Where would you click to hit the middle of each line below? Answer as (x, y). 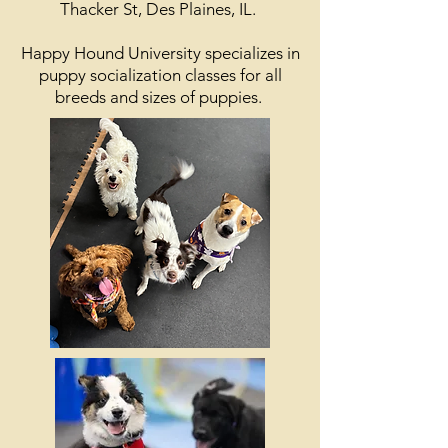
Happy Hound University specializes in (160, 53)
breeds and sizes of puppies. (160, 97)
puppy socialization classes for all (160, 75)
